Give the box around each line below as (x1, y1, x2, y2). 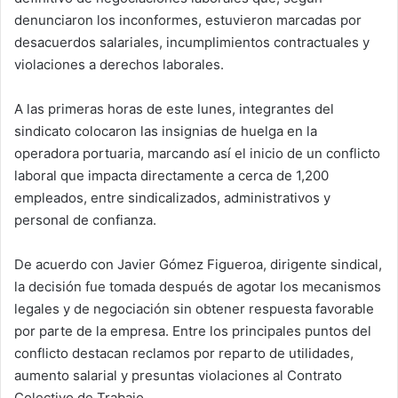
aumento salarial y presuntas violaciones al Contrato (14, 367, 342, 385)
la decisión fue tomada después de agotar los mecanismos (14, 278, 381, 296)
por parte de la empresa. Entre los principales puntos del (14, 322, 371, 340)
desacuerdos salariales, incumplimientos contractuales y (14, 34, 370, 52)
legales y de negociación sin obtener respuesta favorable (14, 300, 374, 318)
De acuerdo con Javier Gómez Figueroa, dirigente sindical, (14, 256, 382, 274)
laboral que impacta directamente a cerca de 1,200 (14, 167, 329, 185)
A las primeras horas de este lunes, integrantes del (14, 100, 334, 118)
